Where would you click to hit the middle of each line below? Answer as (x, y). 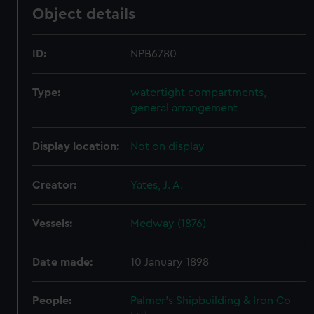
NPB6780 (154, 54)
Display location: (76, 146)
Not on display (168, 146)
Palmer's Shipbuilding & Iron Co (211, 301)
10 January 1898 (170, 262)
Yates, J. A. (157, 185)
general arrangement (184, 108)
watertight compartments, (199, 93)
